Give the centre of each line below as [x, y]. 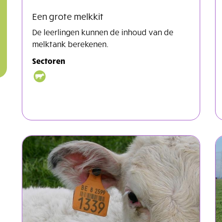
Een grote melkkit [68, 16]
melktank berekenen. [70, 43]
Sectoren [49, 60]
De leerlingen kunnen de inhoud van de [103, 31]
